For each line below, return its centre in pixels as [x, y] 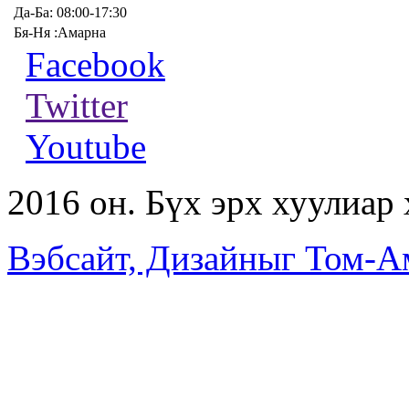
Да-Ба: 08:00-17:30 [70, 12]
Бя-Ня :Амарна [60, 32]
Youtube [86, 146]
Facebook [95, 64]
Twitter [77, 105]
